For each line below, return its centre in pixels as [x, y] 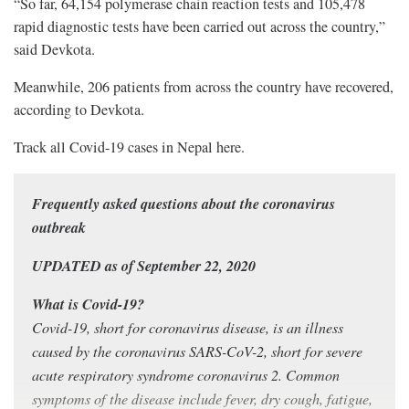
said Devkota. [54, 50]
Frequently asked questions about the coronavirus [184, 204]
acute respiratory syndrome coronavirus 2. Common [186, 375]
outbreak [59, 227]
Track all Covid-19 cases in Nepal [115, 147]
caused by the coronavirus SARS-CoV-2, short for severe [197, 351]
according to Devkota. [79, 110]
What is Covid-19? [88, 304]
